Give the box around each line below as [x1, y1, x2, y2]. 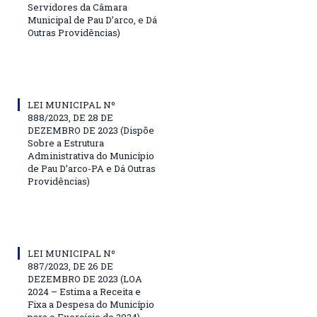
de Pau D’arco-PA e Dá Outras [28, 161, 156, 175]
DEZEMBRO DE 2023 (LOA [28, 272, 142, 285]
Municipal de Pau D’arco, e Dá [28, 13, 157, 26]
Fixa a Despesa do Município [28, 297, 154, 311]
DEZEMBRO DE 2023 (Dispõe [28, 123, 154, 137]
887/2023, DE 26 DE [28, 259, 113, 272]
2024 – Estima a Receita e [28, 284, 141, 298]
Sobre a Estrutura [28, 136, 104, 149]
